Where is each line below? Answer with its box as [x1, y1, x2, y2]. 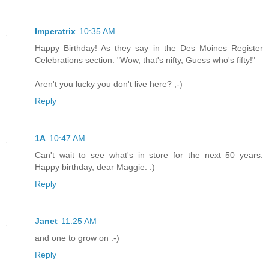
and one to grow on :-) [35, 233, 119, 243]
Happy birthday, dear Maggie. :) [35, 162, 155, 172]
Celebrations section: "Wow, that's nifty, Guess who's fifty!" [35, 55, 255, 65]
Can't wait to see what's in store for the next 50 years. [35, 150, 263, 160]
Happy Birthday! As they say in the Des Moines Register [35, 43, 263, 53]
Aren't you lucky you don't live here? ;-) [35, 79, 183, 89]
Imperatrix [35, 26, 76, 37]
